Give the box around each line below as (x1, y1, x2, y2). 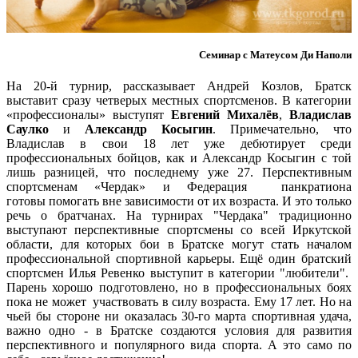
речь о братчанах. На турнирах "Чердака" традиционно (6, 209, 352, 223)
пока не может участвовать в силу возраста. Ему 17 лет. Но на (6, 295, 352, 309)
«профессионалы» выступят (6, 108, 171, 122)
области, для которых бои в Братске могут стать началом (6, 237, 352, 252)
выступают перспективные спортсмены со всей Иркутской (6, 223, 352, 237)
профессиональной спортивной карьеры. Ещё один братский (6, 252, 352, 266)
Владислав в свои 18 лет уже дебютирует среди (6, 137, 352, 151)
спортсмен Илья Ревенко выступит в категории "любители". (6, 266, 352, 280)
